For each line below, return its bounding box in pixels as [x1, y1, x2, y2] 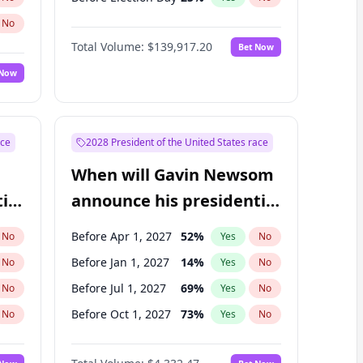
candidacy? [70, 216, 160, 237]
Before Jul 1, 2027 [70, 280, 166, 296]
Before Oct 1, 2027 [70, 306, 171, 322]
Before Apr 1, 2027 [70, 228, 172, 244]
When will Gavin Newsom [70, 164, 274, 186]
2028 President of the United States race [85, 135, 268, 149]
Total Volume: [70, 39, 144, 54]
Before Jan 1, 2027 [70, 254, 169, 270]
